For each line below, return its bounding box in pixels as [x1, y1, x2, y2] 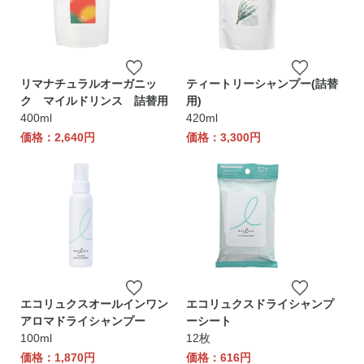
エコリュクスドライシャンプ [186, 297, 334, 310]
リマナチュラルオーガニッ [20, 77, 157, 90]
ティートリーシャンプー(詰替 [186, 77, 338, 90]
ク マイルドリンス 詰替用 [20, 94, 168, 107]
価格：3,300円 [186, 131, 261, 144]
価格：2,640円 [20, 131, 95, 144]
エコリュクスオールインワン [20, 297, 168, 310]
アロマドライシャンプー [20, 314, 145, 327]
